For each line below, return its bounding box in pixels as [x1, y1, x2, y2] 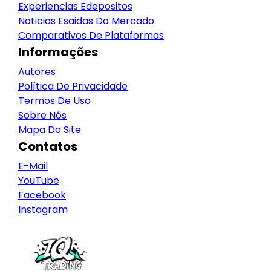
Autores [18, 65, 56, 79]
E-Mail [18, 159, 48, 173]
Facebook [18, 188, 66, 202]
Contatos [18, 138, 77, 155]
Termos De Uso [18, 94, 91, 108]
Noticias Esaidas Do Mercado [18, 14, 154, 28]
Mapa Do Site [18, 123, 81, 137]
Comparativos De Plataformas [18, 28, 164, 42]
